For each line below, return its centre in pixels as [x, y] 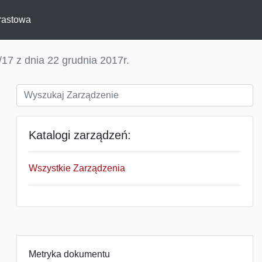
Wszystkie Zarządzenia [77, 168]
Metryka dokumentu [69, 254]
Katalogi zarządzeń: [80, 135]
